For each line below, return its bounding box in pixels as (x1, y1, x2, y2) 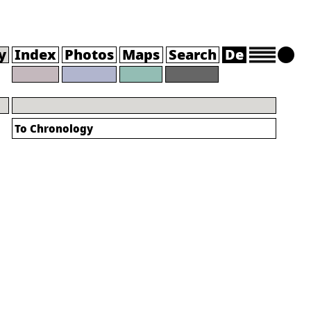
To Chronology (15, 121, 93, 135)
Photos (65, 45, 114, 64)
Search (169, 45, 217, 64)
